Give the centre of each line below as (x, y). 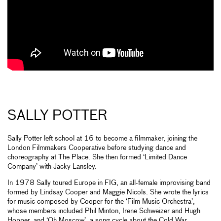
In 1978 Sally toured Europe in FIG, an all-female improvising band (109, 183)
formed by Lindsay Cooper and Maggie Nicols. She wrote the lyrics (108, 192)
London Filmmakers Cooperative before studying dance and (97, 148)
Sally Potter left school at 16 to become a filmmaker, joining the (102, 138)
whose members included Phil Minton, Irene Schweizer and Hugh (104, 211)
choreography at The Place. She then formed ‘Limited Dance (97, 157)
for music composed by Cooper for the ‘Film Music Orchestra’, (101, 202)
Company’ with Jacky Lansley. (52, 166)
